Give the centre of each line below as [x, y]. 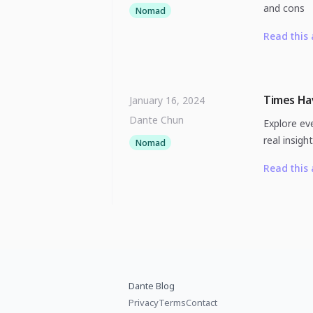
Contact [202, 303]
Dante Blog [152, 286]
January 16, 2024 [167, 100]
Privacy [144, 303]
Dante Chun [156, 120]
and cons [284, 8]
